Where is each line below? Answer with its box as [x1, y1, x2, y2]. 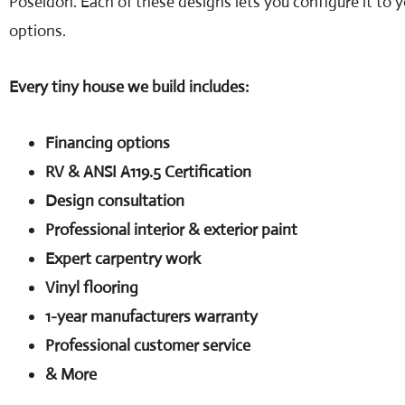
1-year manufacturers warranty [45, 306, 258, 326]
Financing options [45, 133, 170, 153]
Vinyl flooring [45, 278, 138, 297]
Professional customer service [45, 335, 250, 355]
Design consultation [45, 191, 184, 211]
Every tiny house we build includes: [9, 77, 249, 97]
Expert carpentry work [45, 249, 201, 268]
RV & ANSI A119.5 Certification [45, 162, 251, 182]
